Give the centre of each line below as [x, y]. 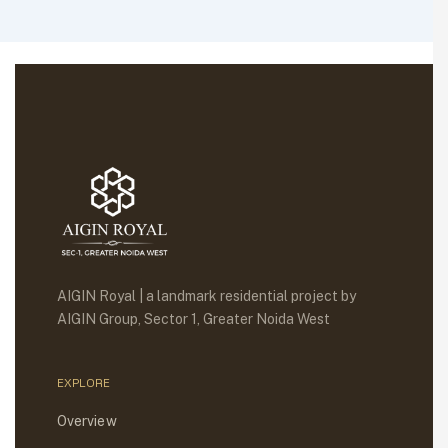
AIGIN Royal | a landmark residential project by [206, 296]
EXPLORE [83, 382]
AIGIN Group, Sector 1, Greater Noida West [193, 319]
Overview [86, 420]
